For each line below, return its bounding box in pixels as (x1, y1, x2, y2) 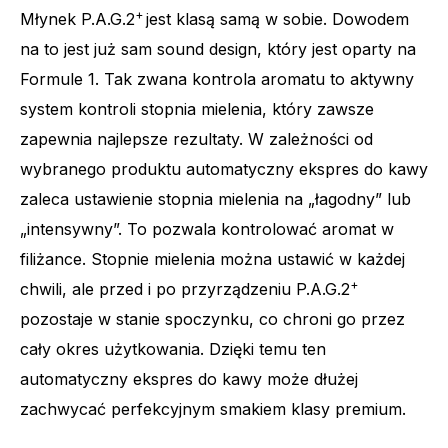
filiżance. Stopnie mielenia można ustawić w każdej (20, 248, 405, 269)
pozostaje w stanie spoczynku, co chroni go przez (20, 308, 405, 329)
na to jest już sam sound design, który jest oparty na (20, 38, 416, 59)
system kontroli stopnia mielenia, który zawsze (20, 98, 374, 119)
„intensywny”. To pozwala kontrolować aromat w (20, 218, 394, 239)
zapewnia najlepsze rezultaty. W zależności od (20, 128, 373, 149)
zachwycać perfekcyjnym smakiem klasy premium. (20, 398, 406, 419)
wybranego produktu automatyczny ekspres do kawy (20, 158, 428, 179)
